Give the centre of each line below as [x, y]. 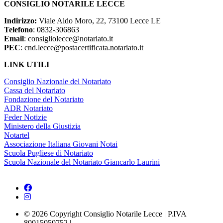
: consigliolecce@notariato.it [68, 39]
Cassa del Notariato [35, 91]
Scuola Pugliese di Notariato [49, 153]
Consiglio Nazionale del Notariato [57, 82]
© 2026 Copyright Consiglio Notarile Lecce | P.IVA [105, 214]
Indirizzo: [21, 21]
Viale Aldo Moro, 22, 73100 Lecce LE [100, 21]
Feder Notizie [25, 117]
